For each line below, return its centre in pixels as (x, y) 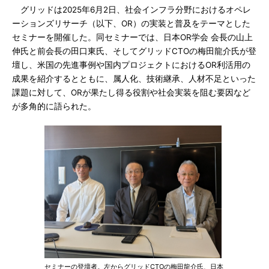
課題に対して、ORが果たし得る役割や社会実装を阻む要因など (131, 92)
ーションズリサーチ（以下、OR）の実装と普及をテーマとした (131, 23)
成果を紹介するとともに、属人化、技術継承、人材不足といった (134, 79)
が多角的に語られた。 (54, 106)
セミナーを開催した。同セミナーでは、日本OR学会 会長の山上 (132, 37)
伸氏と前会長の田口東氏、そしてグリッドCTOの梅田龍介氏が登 (134, 51)
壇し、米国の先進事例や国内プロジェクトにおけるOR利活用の (131, 65)
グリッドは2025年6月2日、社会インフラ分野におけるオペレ (131, 10)
